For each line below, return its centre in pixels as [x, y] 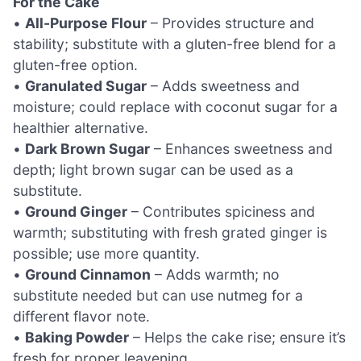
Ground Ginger [76, 212]
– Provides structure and [230, 23]
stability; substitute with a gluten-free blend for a [174, 44]
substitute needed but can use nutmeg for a [158, 296]
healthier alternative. [81, 128]
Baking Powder [77, 338]
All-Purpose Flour [86, 23]
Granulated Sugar [86, 86]
